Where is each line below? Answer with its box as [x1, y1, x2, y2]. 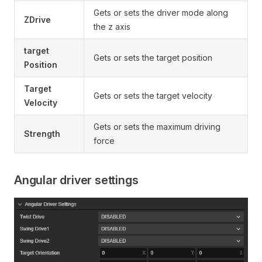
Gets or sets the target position [94, 52, 212, 63]
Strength [24, 128, 60, 139]
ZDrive [24, 14, 51, 25]
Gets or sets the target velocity [94, 90, 212, 101]
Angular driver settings [14, 173, 139, 187]
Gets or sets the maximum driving [94, 121, 220, 132]
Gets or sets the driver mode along [94, 7, 228, 18]
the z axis [94, 21, 130, 32]
